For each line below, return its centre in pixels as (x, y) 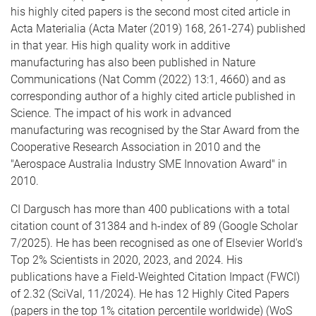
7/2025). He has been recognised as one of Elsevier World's (157, 243)
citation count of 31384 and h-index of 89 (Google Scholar (154, 226)
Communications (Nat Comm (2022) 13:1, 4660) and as (148, 79)
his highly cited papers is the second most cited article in (151, 12)
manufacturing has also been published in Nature (133, 62)
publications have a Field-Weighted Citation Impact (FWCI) (155, 277)
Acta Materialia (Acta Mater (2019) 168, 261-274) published (158, 29)
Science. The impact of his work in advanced (121, 113)
